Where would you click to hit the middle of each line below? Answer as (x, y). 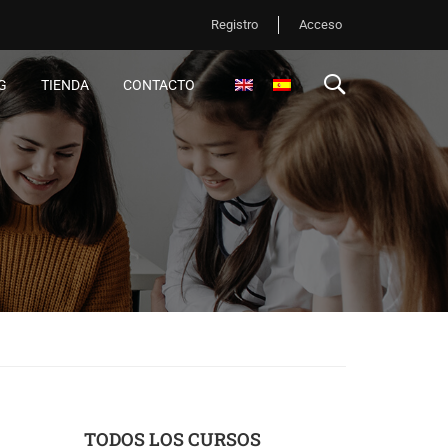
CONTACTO (159, 85)
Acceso (320, 24)
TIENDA (65, 85)
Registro (234, 24)
